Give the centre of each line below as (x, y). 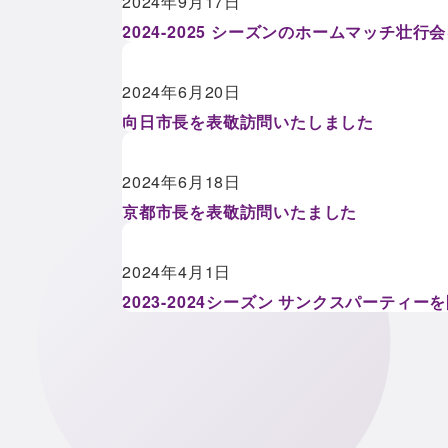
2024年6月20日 (181, 91)
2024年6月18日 (181, 181)
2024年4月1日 (177, 271)
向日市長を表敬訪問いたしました (248, 121)
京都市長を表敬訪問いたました (240, 211)
